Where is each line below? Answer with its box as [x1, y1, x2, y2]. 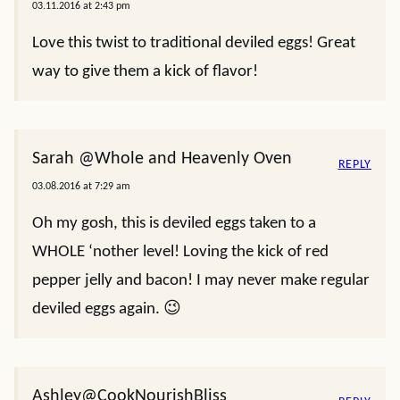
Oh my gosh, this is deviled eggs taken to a [32, 215, 316, 232]
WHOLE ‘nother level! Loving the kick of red [32, 244, 329, 261]
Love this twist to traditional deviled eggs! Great [32, 35, 355, 52]
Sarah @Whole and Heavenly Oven [32, 150, 292, 168]
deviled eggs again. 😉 [32, 301, 181, 318]
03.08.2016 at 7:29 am [32, 181, 130, 192]
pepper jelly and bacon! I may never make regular [32, 272, 370, 289]
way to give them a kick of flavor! [32, 63, 258, 80]
